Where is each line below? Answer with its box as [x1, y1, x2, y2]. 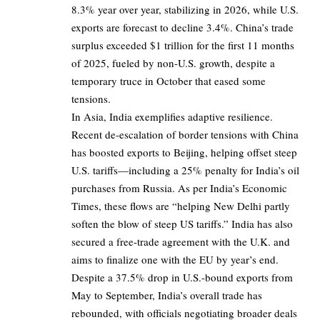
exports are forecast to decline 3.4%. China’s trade [71, 20, 294, 35]
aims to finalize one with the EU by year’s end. [71, 252, 279, 267]
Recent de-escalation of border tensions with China [71, 127, 299, 142]
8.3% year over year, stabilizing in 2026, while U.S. [71, 2, 299, 17]
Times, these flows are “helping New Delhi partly [71, 199, 290, 214]
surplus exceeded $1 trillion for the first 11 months [71, 38, 294, 53]
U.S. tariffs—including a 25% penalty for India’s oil [71, 163, 299, 178]
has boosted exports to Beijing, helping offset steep [71, 145, 297, 160]
